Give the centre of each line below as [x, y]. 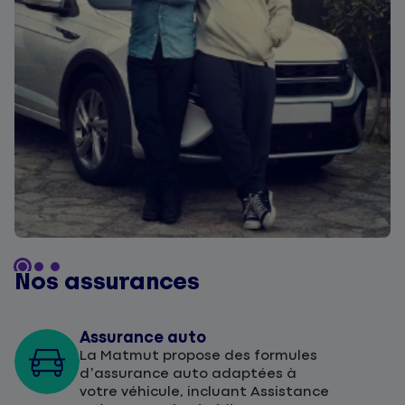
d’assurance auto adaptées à [188, 374]
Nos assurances [107, 282]
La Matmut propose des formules [198, 356]
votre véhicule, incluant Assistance [204, 392]
